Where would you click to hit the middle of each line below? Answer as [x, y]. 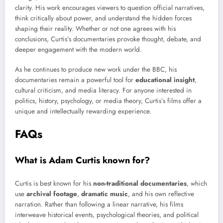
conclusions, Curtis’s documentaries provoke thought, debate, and [108, 39]
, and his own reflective [161, 194]
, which [197, 184]
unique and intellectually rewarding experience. [83, 111]
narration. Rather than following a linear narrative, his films [99, 205]
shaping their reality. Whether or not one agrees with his [95, 28]
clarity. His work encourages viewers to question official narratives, [110, 7]
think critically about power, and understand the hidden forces [103, 18]
